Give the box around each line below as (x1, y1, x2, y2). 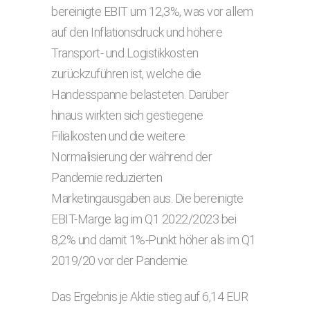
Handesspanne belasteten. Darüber (51, 87, 228, 102)
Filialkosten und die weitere (51, 129, 185, 143)
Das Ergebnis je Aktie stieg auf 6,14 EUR (51, 289, 248, 304)
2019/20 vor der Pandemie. (51, 253, 189, 268)
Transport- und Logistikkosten (51, 46, 199, 60)
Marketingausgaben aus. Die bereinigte (51, 191, 244, 206)
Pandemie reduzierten (51, 170, 162, 185)
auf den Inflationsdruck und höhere (51, 25, 222, 39)
